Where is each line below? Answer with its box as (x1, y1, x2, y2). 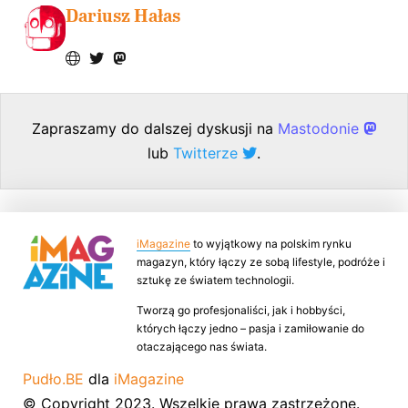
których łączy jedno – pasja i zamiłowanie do (137, 321, 364, 335)
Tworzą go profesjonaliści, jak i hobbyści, (137, 302, 345, 317)
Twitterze (173, 144, 242, 163)
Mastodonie (278, 119, 363, 138)
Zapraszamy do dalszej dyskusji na (32, 119, 278, 138)
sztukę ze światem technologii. (137, 273, 294, 288)
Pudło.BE (23, 370, 84, 389)
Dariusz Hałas (66, 5, 181, 27)
